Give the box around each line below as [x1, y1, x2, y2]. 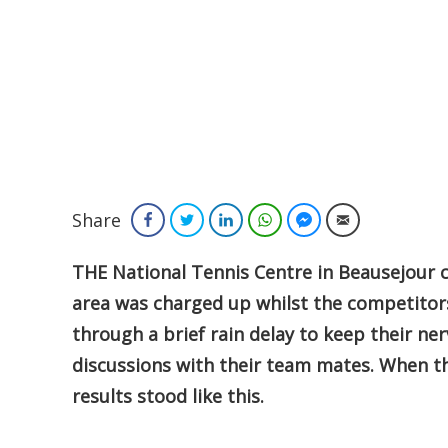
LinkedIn [241, 211, 288, 228]
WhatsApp [280, 211, 339, 228]
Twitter [202, 211, 241, 228]
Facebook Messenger [319, 211, 440, 228]
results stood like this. [72, 384, 264, 408]
